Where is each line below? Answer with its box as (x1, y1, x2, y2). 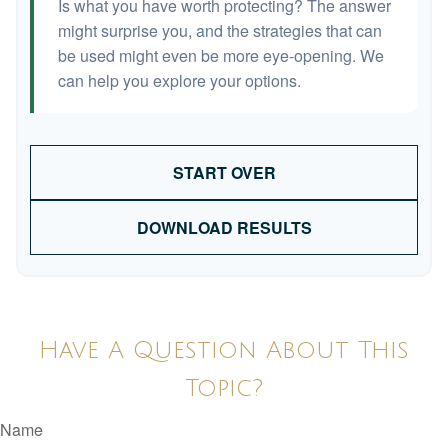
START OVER (172, 161, 276, 184)
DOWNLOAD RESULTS (136, 216, 312, 239)
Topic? (185, 375, 263, 401)
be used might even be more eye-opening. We (58, 44, 384, 67)
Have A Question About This (39, 337, 409, 363)
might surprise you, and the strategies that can (58, 19, 382, 42)
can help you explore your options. (58, 69, 301, 92)
